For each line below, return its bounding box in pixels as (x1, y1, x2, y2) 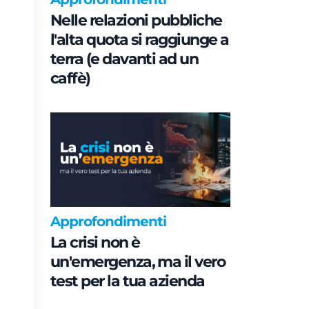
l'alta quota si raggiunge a (50, 30, 229, 50)
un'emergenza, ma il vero (50, 252, 226, 271)
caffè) (50, 69, 90, 88)
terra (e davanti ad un (50, 50, 199, 69)
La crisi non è (50, 232, 140, 252)
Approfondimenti (50, 212, 167, 230)
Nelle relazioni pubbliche (50, 11, 222, 30)
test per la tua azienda (50, 271, 205, 290)
